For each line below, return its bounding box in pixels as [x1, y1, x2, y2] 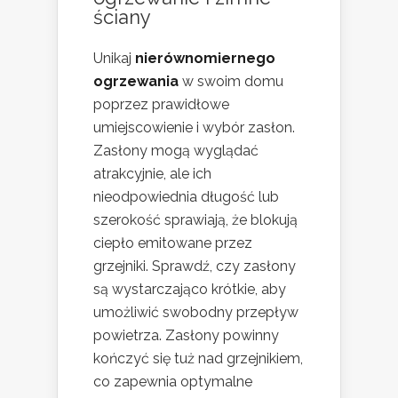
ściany [93, 5, 151, 29]
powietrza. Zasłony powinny [93, 327, 279, 345]
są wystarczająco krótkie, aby [93, 281, 286, 298]
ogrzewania [93, 73, 179, 91]
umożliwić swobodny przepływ [93, 304, 298, 322]
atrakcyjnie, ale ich [93, 165, 211, 183]
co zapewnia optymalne [93, 373, 252, 391]
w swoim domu [179, 73, 283, 91]
